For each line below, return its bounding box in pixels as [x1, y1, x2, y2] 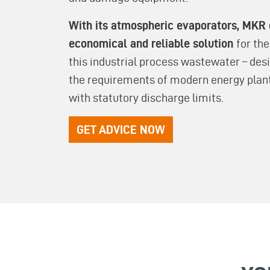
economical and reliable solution [69, 37, 236, 50]
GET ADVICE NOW [77, 123, 165, 136]
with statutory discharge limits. [69, 91, 224, 104]
